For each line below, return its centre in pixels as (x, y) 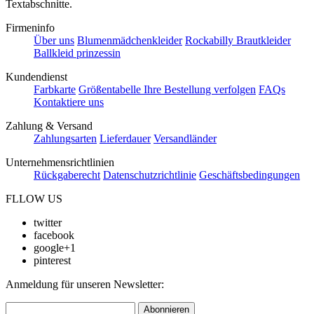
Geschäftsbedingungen (250, 175)
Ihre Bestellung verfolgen (200, 90)
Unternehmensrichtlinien (60, 163)
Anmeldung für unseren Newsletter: (85, 285)
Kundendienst (36, 77)
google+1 (55, 248)
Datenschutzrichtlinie (150, 175)
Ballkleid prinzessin (77, 53)
